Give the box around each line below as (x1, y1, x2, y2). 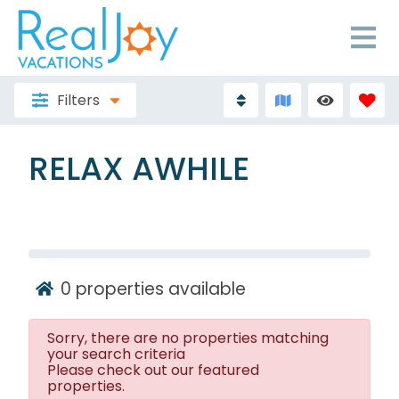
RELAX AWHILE (28, 146, 249, 192)
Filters (56, 89, 100, 110)
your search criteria (47, 344, 185, 365)
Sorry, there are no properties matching (47, 328, 329, 349)
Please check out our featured (47, 360, 259, 381)
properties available (71, 276, 246, 301)
